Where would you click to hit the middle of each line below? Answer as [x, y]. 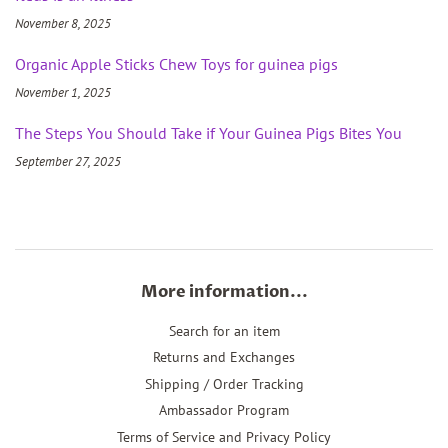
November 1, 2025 [63, 92]
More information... [224, 291]
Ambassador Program [224, 410]
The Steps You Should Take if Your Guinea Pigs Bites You [208, 132]
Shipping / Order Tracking [224, 383]
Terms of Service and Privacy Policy [224, 436]
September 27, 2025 [68, 161]
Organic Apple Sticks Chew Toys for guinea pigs [176, 63]
